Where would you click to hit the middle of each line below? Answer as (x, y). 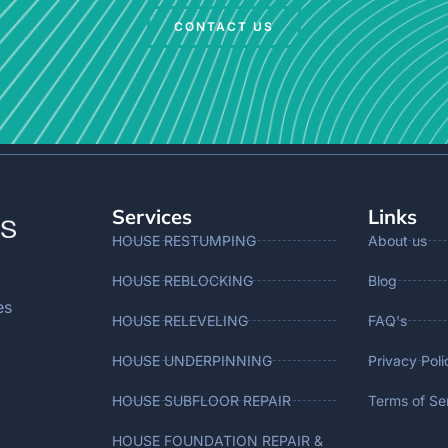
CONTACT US (224, 26)
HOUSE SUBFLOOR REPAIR (201, 400)
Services (152, 216)
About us (397, 240)
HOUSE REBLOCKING (182, 280)
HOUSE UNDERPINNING (192, 360)
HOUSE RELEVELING (180, 320)
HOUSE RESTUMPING (184, 240)
